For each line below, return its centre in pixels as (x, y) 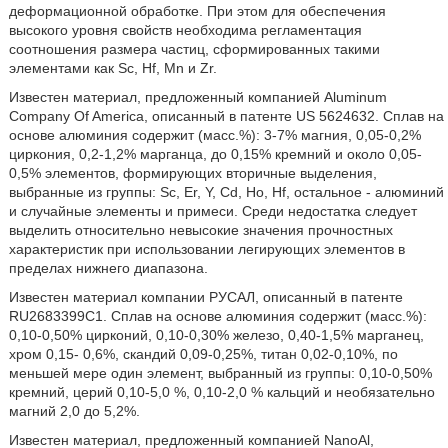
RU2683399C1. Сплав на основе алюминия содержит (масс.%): (217, 316)
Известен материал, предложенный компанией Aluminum (197, 97)
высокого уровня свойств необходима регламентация (185, 30)
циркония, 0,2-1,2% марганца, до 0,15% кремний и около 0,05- (215, 154)
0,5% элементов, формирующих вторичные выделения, (192, 173)
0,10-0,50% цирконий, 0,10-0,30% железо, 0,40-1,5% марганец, (216, 335)
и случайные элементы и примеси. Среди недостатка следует (212, 211)
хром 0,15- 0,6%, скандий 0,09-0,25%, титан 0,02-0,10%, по (203, 354)
